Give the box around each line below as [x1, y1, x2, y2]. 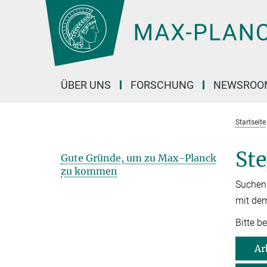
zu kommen [61, 165, 117, 177]
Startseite [235, 118, 266, 126]
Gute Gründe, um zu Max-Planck [61, 152, 216, 164]
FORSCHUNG [131, 79, 194, 91]
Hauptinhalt [3, 5, 52, 17]
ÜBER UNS [61, 79, 111, 91]
